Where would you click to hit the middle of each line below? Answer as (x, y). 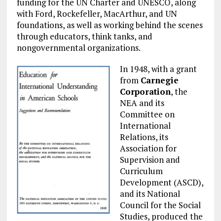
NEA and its (142, 103)
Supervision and (150, 159)
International (145, 125)
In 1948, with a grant (158, 69)
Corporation (145, 91)
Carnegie (159, 80)
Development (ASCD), (161, 182)
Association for (148, 148)
